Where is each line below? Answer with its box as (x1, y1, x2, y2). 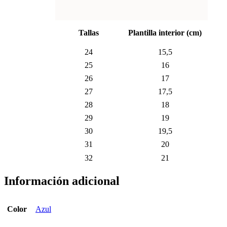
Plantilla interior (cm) (128, 28, 202, 37)
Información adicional (4, 174, 120, 188)
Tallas (79, 28, 99, 37)
